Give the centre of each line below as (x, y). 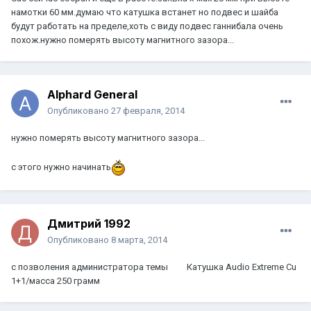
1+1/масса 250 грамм (56, 281)
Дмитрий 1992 (89, 224)
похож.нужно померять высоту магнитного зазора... (123, 40)
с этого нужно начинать (61, 167)
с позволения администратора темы (91, 267)
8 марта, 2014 (139, 240)
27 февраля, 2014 (148, 111)
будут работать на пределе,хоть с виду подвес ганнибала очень (147, 26)
